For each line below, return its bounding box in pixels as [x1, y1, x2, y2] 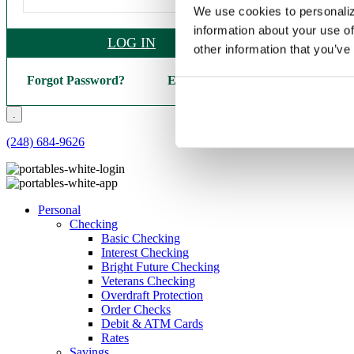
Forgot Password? [26, 73, 125, 87]
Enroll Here [167, 73, 231, 87]
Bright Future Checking [101, 260, 220, 273]
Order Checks [101, 303, 171, 316]
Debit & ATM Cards [101, 317, 203, 330]
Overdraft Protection [101, 288, 203, 302]
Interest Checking [101, 246, 189, 259]
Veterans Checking [101, 274, 195, 288]
